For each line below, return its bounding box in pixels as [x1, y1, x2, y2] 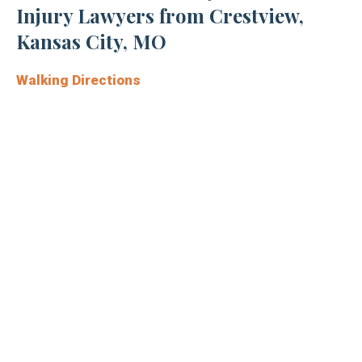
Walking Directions [16, 72, 141, 89]
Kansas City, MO [16, 28, 166, 55]
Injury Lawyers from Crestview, [16, 2, 304, 29]
